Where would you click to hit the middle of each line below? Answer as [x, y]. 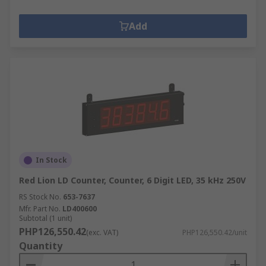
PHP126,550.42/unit [215, 232]
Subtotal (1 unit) [45, 218]
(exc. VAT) [102, 232]
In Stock [51, 160]
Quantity [41, 246]
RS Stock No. [40, 197]
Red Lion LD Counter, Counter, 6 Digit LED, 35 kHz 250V [132, 180]
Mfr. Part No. [40, 209]
